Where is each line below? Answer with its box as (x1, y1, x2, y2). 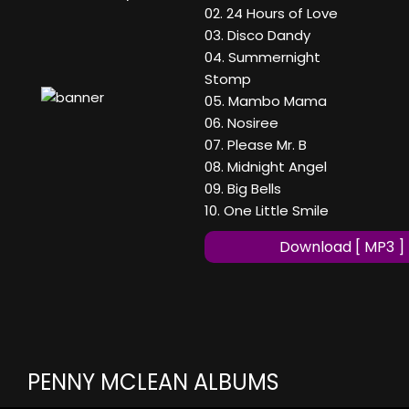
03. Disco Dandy (204, 26, 310, 46)
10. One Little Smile (204, 201, 329, 221)
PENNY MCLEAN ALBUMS (27, 367, 279, 398)
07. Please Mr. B (204, 135, 307, 155)
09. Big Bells (204, 179, 281, 199)
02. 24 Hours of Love (204, 4, 338, 24)
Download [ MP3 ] (278, 236, 404, 258)
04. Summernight (204, 47, 320, 68)
